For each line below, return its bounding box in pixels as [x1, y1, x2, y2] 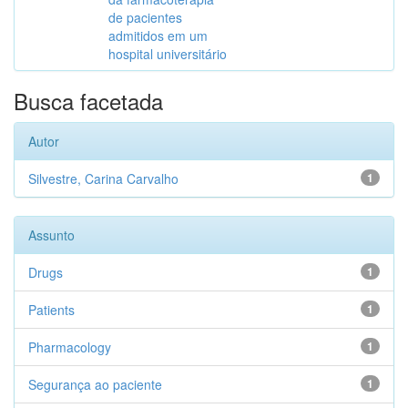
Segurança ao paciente [28, 375, 162, 393]
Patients [28, 301, 75, 319]
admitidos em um [108, 26, 208, 45]
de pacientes [108, 8, 182, 26]
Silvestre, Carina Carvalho [28, 169, 178, 188]
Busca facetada [14, 85, 163, 117]
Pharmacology [28, 338, 111, 356]
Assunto [28, 226, 75, 244]
